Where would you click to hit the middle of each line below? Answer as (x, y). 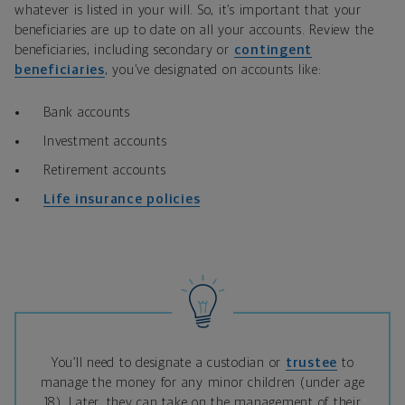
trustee (311, 363)
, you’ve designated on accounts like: (213, 71)
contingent (273, 51)
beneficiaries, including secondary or (124, 51)
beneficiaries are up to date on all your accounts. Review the (194, 31)
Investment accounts (105, 142)
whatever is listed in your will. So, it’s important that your (188, 11)
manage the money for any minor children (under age (202, 383)
